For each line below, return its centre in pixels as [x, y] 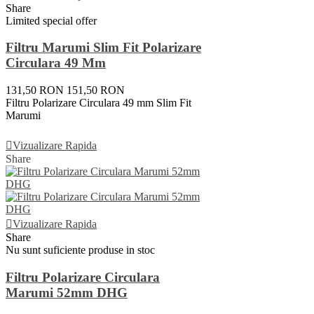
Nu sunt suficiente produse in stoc [80, 250]
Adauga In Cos [46, 130]
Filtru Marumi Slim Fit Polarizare [103, 48]
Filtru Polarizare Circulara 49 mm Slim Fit [98, 103]
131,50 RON [35, 90]
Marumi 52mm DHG [67, 292]
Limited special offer [51, 20]
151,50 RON [96, 90]
